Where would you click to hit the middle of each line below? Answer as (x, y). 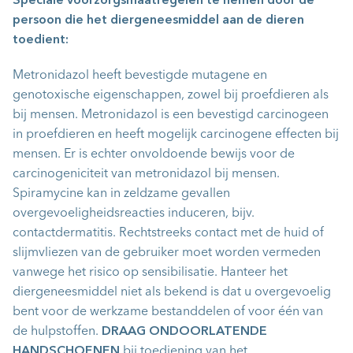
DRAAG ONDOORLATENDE (184, 332)
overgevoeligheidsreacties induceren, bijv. (134, 214)
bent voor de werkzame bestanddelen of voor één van (168, 312)
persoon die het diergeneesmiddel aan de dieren (158, 21)
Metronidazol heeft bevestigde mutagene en (140, 76)
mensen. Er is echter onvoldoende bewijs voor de (154, 155)
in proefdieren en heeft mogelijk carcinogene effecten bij (176, 135)
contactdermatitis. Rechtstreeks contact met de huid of (168, 234)
